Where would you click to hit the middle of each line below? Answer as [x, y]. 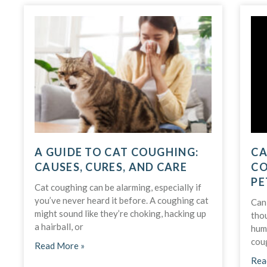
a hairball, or [59, 226]
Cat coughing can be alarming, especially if [118, 187]
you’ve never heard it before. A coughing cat [122, 200]
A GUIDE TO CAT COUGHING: [117, 152]
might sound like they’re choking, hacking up [120, 213]
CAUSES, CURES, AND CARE [111, 167]
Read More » [60, 245]
